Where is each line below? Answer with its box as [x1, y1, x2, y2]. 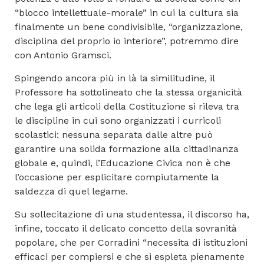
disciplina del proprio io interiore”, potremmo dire [15, 35, 239, 47]
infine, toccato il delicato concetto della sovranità [15, 222, 237, 234]
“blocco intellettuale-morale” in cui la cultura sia [15, 6, 239, 18]
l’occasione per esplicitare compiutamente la [15, 171, 219, 183]
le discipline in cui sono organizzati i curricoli [15, 114, 221, 126]
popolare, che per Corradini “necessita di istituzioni [15, 236, 247, 248]
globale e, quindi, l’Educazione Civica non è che [15, 157, 230, 169]
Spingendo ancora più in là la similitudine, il [15, 72, 214, 84]
